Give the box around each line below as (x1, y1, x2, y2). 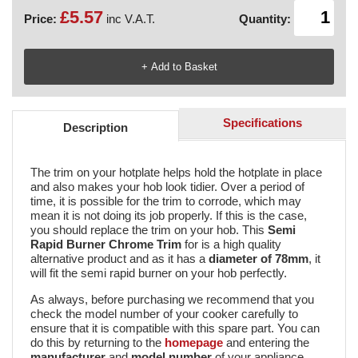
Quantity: (239, 12, 291, 26)
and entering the (222, 336, 309, 350)
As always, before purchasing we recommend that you (30, 292, 314, 307)
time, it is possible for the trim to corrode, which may (30, 193, 301, 208)
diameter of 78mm (208, 251, 308, 265)
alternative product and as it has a (30, 251, 209, 265)
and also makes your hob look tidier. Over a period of (30, 179, 304, 193)
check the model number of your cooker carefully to (30, 307, 298, 321)
